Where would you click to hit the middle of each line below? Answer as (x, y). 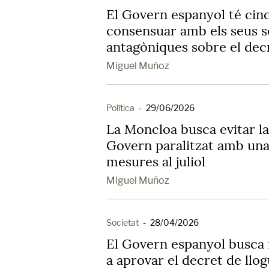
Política (120, 108)
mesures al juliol (156, 162)
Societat (122, 222)
